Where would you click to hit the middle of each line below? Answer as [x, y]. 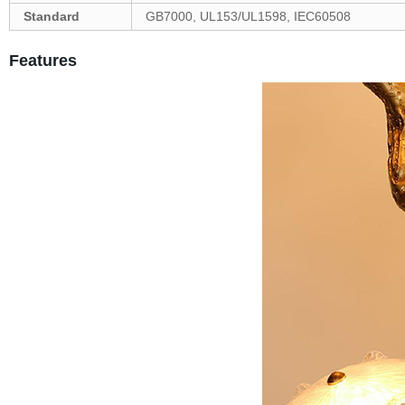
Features [42, 61]
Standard [51, 16]
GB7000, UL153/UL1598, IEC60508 [248, 16]
